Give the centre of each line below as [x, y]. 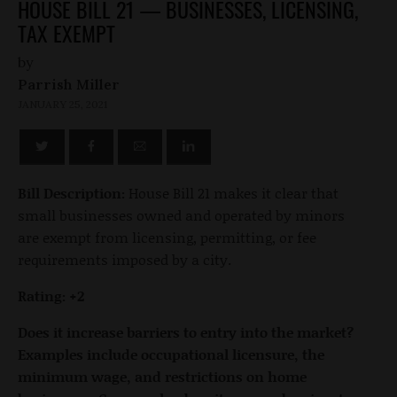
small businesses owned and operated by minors [181, 214]
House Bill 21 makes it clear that [232, 192]
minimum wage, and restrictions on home [162, 376]
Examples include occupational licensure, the [171, 354]
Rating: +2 [51, 295]
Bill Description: [71, 192]
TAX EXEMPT [66, 32]
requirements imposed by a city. [125, 259]
